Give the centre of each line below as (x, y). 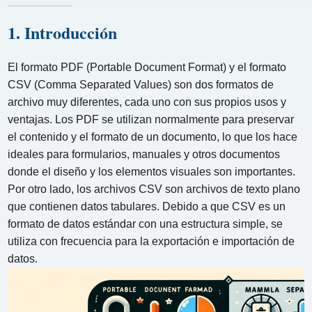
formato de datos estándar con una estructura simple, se (146, 224)
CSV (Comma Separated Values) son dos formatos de (141, 84)
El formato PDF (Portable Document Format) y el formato (147, 67)
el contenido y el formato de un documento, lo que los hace (153, 136)
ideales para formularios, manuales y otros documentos (144, 154)
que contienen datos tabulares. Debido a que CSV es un (147, 206)
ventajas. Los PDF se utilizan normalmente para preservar (151, 119)
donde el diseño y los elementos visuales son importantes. (152, 171)
